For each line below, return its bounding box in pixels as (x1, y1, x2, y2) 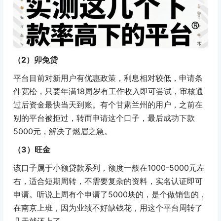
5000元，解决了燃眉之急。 (13, 126, 112, 136)
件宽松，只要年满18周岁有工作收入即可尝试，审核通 (13, 86, 203, 96)
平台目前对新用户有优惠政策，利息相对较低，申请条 (13, 73, 203, 83)
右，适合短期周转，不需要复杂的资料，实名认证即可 (13, 176, 203, 186)
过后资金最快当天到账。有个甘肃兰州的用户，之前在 (13, 99, 203, 110)
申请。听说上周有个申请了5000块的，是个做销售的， (13, 189, 207, 199)
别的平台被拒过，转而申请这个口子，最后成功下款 (13, 112, 195, 123)
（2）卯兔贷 (13, 54, 58, 65)
